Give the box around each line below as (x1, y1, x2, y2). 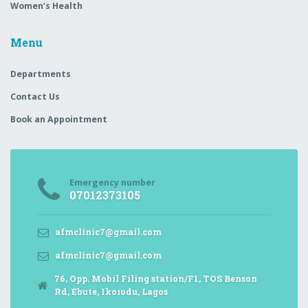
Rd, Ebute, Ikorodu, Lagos (54, 286, 168, 298)
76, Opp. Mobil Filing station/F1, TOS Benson (54, 273, 257, 285)
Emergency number (69, 177, 156, 189)
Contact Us (10, 91, 60, 103)
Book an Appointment (10, 113, 107, 126)
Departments (10, 67, 71, 80)
